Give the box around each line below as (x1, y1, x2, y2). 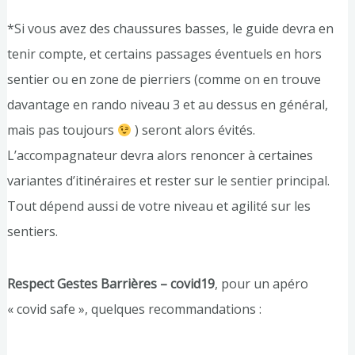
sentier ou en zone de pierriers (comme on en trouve (6, 71, 321, 89)
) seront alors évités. (131, 121, 255, 139)
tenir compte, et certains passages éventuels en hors (6, 45, 322, 63)
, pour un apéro (214, 274, 308, 292)
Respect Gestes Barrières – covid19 (6, 274, 215, 292)
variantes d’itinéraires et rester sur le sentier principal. (6, 172, 330, 190)
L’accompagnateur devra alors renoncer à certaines (6, 147, 313, 165)
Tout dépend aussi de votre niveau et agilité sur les (6, 197, 311, 216)
